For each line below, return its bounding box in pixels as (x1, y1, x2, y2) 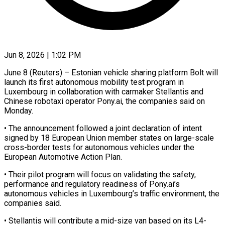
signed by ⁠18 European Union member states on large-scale (4, 133, 214, 143)
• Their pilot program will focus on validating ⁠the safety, (4, 169, 196, 179)
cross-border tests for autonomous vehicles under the (4, 142, 194, 152)
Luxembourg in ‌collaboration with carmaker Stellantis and (4, 86, 203, 96)
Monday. (4, 105, 33, 116)
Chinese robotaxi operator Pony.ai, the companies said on (4, 96, 205, 106)
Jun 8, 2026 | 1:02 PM (4, 50, 81, 60)
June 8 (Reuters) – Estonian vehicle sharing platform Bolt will (4, 67, 218, 77)
